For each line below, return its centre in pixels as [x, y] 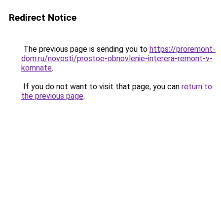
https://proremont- [183, 49]
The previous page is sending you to [85, 49]
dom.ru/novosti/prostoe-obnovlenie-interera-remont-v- [117, 58]
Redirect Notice [43, 18]
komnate [37, 68]
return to [197, 87]
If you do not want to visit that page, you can [101, 87]
